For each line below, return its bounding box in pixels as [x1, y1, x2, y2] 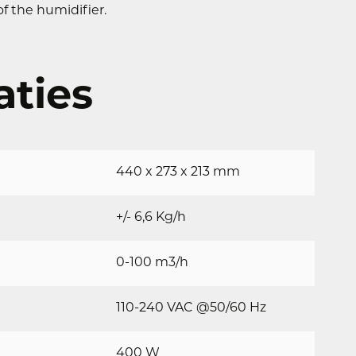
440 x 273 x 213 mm [116, 166, 241, 179]
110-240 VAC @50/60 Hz [116, 302, 267, 315]
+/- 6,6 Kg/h [116, 211, 187, 224]
